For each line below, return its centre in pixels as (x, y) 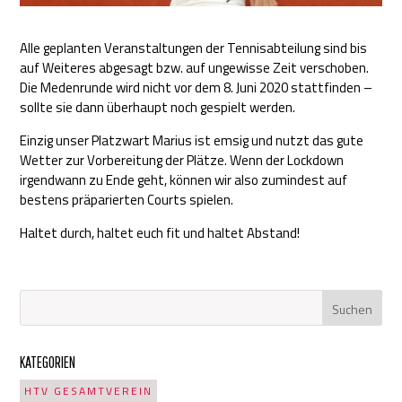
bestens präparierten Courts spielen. (127, 200)
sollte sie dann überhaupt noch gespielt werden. (158, 107)
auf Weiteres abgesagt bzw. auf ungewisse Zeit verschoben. (195, 68)
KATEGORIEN (48, 362)
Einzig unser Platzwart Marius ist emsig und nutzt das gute (192, 140)
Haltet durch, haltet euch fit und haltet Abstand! (160, 233)
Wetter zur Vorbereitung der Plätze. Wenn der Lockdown (182, 160)
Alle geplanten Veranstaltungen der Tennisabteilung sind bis (194, 48)
